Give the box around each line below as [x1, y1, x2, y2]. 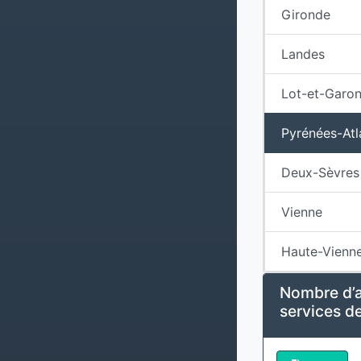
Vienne [281, 204, 322, 221]
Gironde [281, 6, 330, 23]
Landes [281, 46, 325, 63]
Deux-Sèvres [281, 164, 359, 181]
